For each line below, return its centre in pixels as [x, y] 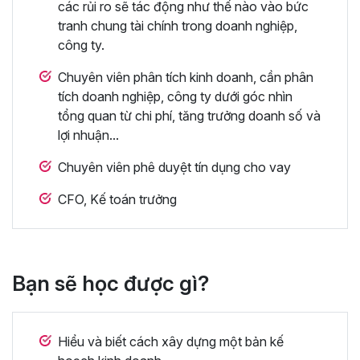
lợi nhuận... [88, 135]
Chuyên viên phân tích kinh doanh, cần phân [186, 77]
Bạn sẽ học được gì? [110, 283]
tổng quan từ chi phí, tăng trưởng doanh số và [189, 115]
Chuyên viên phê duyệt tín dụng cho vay [174, 167]
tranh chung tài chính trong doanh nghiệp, [178, 25]
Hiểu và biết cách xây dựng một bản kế [171, 341]
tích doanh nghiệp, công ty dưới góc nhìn [175, 96]
